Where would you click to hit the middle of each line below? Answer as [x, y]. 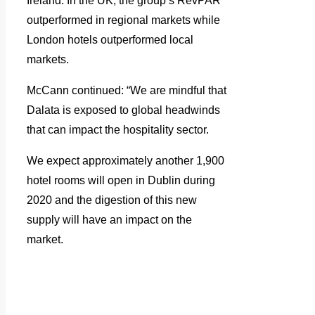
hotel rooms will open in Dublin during [121, 181]
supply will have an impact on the [109, 220]
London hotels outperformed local [110, 40]
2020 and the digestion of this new [112, 200]
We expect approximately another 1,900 [126, 161]
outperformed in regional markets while [123, 20]
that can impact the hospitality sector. [118, 130]
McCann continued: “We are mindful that [127, 91]
